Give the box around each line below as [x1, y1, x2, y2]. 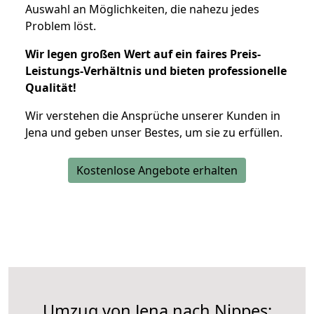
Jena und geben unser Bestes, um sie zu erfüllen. [25, 124, 282, 140]
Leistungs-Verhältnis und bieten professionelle [25, 62, 287, 78]
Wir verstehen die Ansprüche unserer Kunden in [25, 107, 280, 123]
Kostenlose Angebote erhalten [76, 162, 238, 178]
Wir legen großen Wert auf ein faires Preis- [25, 46, 261, 62]
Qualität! [25, 79, 76, 95]
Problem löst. [25, 18, 96, 34]
